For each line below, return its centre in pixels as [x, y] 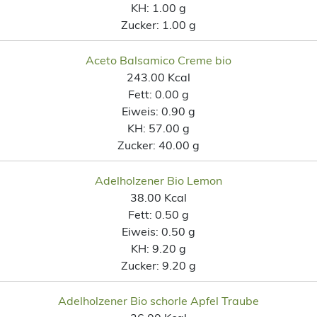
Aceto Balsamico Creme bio [158, 60]
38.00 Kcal [158, 197]
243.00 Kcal [158, 77]
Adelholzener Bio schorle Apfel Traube [158, 300]
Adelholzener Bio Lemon [158, 180]
